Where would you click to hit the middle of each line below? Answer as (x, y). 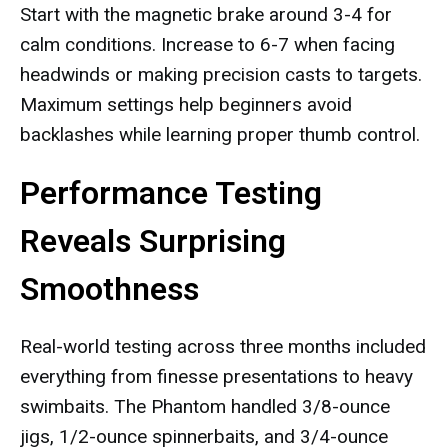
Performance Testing (171, 193)
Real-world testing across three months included (223, 346)
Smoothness (109, 289)
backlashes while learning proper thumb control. (220, 134)
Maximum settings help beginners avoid (186, 104)
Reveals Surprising (153, 241)
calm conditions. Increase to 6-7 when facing (207, 44)
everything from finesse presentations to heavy (216, 376)
